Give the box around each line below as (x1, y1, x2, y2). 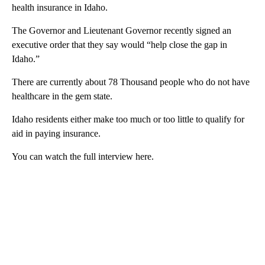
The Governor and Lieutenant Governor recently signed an (12, 25, 231, 35)
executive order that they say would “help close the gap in (12, 39, 227, 50)
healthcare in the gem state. (12, 91, 112, 101)
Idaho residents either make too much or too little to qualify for (12, 114, 244, 124)
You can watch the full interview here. (12, 151, 154, 161)
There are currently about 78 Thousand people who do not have (12, 76, 250, 87)
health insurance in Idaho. (12, 2, 108, 12)
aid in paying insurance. (12, 128, 101, 138)
